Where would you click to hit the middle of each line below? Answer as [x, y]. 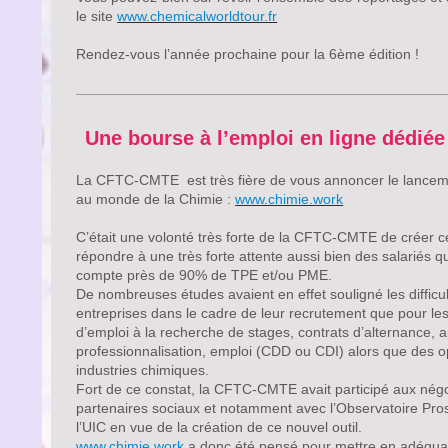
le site [97, 15]
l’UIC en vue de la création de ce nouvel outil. [219, 426]
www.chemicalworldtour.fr [197, 15]
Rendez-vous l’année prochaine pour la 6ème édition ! [248, 53]
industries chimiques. [143, 369]
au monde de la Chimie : [156, 198]
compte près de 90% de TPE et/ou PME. [204, 274]
